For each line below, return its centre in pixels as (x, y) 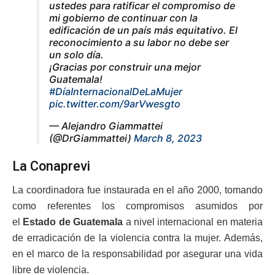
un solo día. (76, 54)
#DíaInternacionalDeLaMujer (116, 91)
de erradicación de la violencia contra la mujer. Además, (137, 238)
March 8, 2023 (168, 138)
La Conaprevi (51, 166)
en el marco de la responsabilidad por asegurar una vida (137, 254)
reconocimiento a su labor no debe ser (139, 42)
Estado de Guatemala (73, 222)
